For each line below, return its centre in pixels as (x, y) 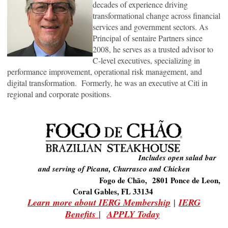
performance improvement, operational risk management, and (105, 71)
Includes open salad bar (114, 157)
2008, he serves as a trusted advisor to (153, 49)
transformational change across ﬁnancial (156, 15)
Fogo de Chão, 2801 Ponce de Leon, (114, 180)
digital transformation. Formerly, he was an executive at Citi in (107, 82)
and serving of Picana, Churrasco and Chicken (114, 168)
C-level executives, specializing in (146, 60)
